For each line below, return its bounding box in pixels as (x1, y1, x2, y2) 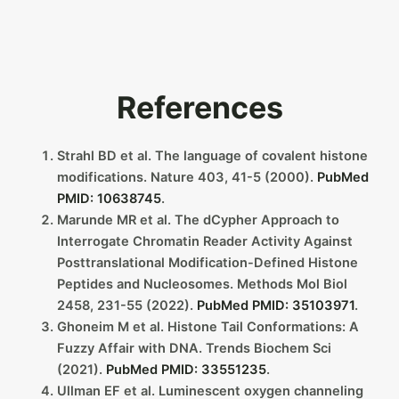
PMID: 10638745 (56, 190, 161, 207)
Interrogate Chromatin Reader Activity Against (56, 232, 353, 249)
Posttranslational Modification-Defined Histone (56, 254, 358, 271)
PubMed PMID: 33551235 (105, 361, 266, 378)
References (116, 88, 283, 126)
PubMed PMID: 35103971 (196, 297, 354, 313)
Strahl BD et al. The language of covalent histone (56, 147, 368, 164)
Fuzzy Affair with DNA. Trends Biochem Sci (56, 339, 331, 356)
